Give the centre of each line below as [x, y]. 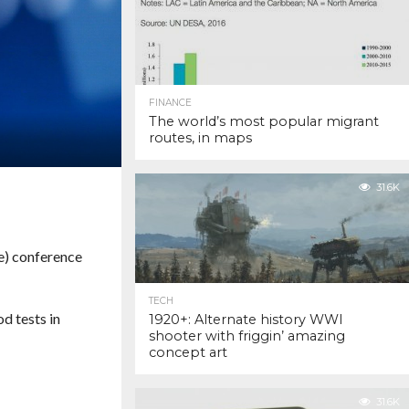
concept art [188, 352]
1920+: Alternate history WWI [246, 320]
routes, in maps [200, 138]
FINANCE [170, 103]
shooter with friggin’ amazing [247, 336]
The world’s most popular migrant [264, 121]
